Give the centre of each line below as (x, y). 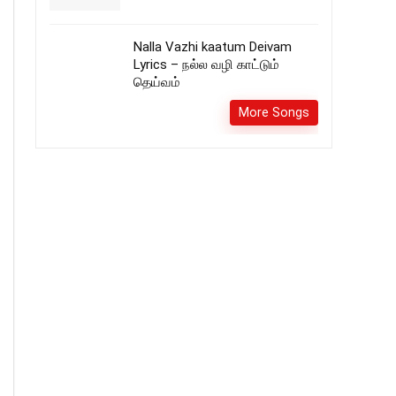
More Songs (274, 112)
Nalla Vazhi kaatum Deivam (213, 47)
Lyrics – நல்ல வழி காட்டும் (206, 65)
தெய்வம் (157, 82)
